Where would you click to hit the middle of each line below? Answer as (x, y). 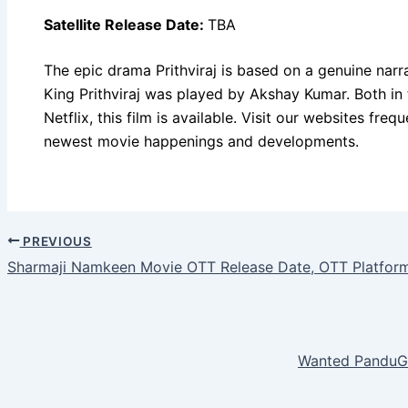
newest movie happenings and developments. (201, 141)
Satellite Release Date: (126, 24)
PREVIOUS (56, 241)
